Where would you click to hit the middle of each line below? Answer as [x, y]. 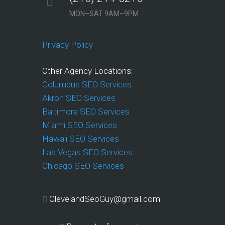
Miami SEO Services [80, 125]
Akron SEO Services [79, 98]
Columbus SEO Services [87, 84]
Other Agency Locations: [89, 71]
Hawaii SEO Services [81, 138]
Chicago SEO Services [83, 165]
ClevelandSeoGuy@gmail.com [105, 199]
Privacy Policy [68, 44]
